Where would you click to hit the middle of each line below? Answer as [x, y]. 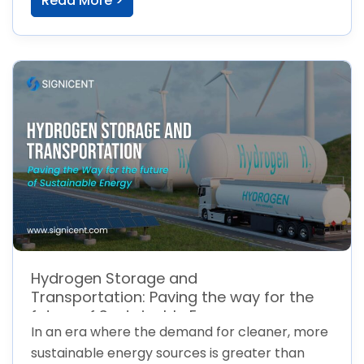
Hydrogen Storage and [114, 278]
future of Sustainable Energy [134, 315]
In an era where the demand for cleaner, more [179, 331]
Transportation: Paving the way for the [172, 297]
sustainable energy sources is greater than [167, 353]
